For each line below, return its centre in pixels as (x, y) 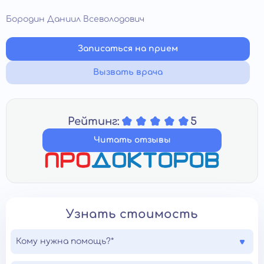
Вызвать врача (128, 72)
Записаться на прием (128, 49)
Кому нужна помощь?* (65, 242)
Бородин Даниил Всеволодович (75, 19)
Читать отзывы (132, 140)
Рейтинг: (93, 122)
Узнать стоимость (132, 214)
